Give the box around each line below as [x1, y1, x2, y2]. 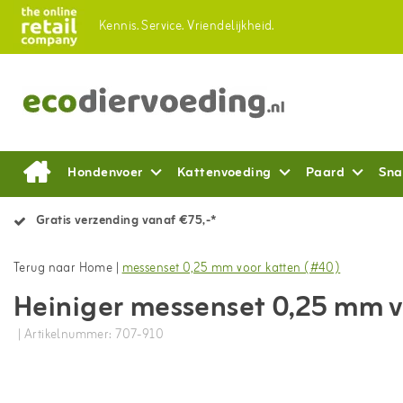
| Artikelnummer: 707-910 [18, 325, 165, 345]
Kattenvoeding [177, 162, 272, 184]
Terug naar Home [13, 258, 113, 279]
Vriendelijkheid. [187, 16, 274, 37]
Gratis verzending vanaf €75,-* [36, 210, 217, 231]
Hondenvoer [67, 162, 143, 184]
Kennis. [99, 16, 139, 37]
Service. [141, 16, 184, 37]
